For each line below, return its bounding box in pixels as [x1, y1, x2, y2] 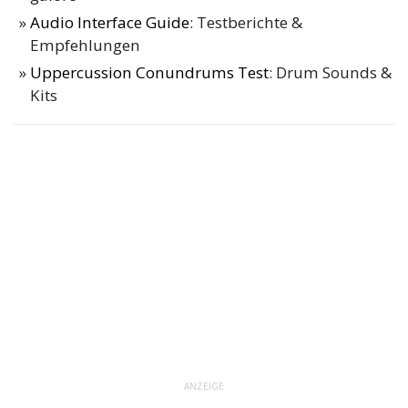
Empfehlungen [30, 35, 141, 56]
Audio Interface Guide [30, 12, 190, 34]
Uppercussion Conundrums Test [30, 61, 270, 83]
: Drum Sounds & [269, 61, 393, 83]
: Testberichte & [189, 12, 303, 34]
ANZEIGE [184, 380, 224, 393]
